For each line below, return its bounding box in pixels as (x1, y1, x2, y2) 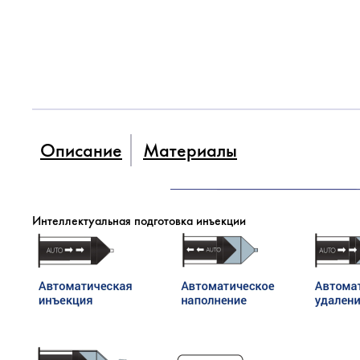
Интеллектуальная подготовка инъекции (32, 212, 246, 229)
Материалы (143, 137, 237, 162)
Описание (40, 137, 122, 162)
